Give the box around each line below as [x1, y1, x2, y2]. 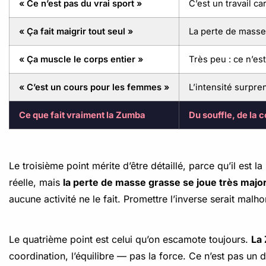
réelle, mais [9, 176, 63, 188]
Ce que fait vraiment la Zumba [19, 110, 145, 121]
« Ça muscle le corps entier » [19, 54, 143, 65]
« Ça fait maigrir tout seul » [19, 26, 133, 37]
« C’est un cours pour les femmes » [19, 82, 169, 93]
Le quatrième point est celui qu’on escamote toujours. [9, 233, 251, 245]
